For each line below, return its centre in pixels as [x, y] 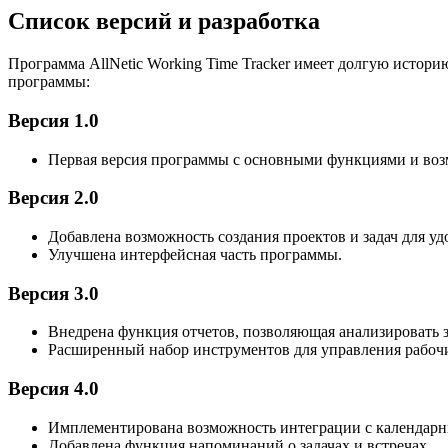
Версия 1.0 [53, 120]
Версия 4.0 [53, 389]
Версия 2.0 [53, 198]
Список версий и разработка [164, 21]
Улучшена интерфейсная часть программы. [195, 254]
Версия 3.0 [53, 293]
